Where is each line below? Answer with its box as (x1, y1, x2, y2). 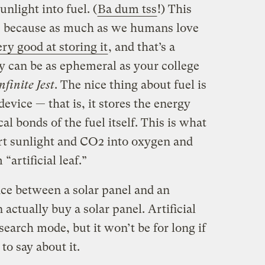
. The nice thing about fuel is (54, 77, 206, 92)
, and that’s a (108, 40, 175, 54)
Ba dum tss (97, 2, 157, 16)
